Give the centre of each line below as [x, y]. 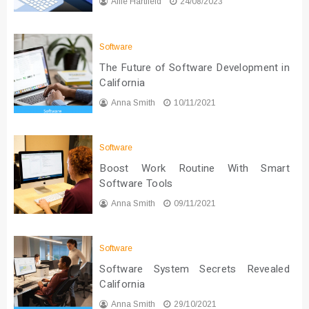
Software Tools [136, 183]
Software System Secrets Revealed [195, 269]
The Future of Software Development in [195, 67]
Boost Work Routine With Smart [195, 168]
